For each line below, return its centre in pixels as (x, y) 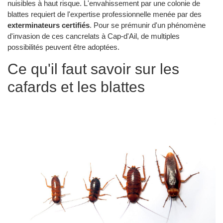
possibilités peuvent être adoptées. (63, 47)
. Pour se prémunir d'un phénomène (148, 25)
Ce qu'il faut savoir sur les (93, 69)
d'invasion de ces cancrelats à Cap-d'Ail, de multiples (94, 36)
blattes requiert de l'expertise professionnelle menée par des (105, 14)
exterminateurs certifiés (49, 25)
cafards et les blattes (76, 87)
